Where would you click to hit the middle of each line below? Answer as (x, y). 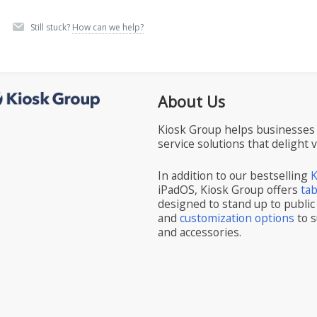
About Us (192, 102)
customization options (237, 218)
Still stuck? (51, 27)
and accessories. (200, 232)
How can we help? (108, 27)
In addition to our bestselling (235, 175)
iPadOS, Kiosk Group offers (230, 189)
